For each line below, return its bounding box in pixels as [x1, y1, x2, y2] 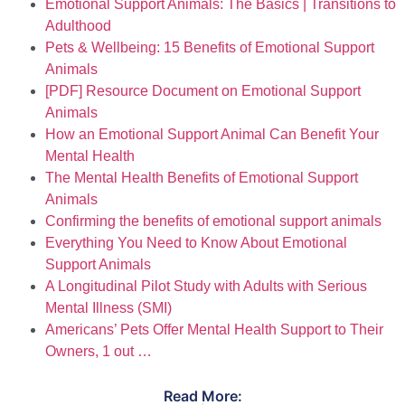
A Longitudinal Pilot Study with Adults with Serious [45, 278, 367, 295]
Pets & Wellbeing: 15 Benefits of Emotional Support [45, 40, 374, 56]
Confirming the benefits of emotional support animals [45, 213, 381, 230]
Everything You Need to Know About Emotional [45, 235, 347, 251]
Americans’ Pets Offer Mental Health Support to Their [45, 322, 383, 338]
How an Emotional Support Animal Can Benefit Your [45, 127, 379, 143]
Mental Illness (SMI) [45, 300, 172, 316]
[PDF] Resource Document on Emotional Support [45, 83, 361, 99]
